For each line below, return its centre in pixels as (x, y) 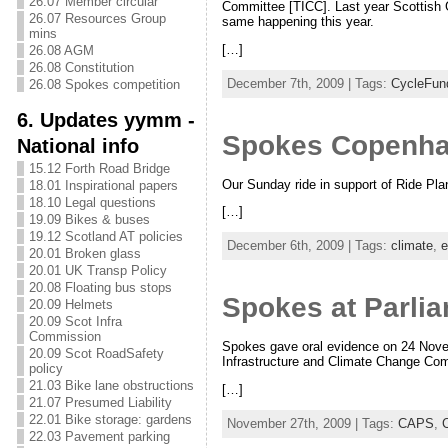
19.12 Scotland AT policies (105, 236)
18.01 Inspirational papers (103, 185)
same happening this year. (297, 22)
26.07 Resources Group (97, 18)
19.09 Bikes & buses (89, 219)
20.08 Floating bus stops (100, 287)
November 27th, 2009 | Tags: (312, 423)
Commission (64, 336)
